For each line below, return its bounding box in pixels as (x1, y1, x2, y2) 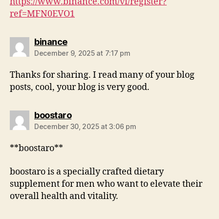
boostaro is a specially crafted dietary (10, 166, 164, 177)
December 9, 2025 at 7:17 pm (34, 49, 131, 58)
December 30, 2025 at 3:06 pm (34, 122, 136, 131)
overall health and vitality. (10, 190, 118, 202)
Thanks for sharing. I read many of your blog (10, 69, 195, 81)
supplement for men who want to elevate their (10, 178, 202, 190)
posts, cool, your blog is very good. (10, 82, 150, 93)
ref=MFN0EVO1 (10, 8, 75, 20)
